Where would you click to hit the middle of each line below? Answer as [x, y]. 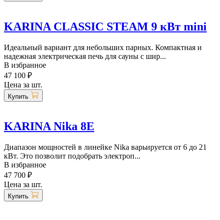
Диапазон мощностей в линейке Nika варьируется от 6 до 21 [105, 147]
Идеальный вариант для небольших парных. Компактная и [103, 47]
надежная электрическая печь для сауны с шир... [85, 56]
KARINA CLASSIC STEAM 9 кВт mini [105, 26]
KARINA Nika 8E [49, 126]
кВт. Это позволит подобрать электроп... [72, 156]
